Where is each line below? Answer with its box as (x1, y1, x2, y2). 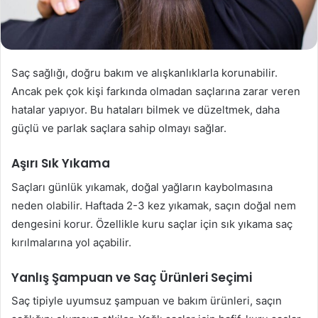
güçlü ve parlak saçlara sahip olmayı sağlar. (11, 121, 226, 136)
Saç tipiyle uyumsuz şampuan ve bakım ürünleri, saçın (11, 294, 282, 308)
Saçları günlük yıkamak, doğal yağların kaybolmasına (11, 180, 273, 194)
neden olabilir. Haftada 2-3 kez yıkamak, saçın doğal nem (11, 198, 296, 212)
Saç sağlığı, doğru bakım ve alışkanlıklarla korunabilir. (11, 66, 278, 80)
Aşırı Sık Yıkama (11, 155, 110, 172)
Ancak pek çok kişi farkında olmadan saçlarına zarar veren (11, 84, 300, 99)
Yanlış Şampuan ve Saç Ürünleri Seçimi (11, 268, 252, 286)
